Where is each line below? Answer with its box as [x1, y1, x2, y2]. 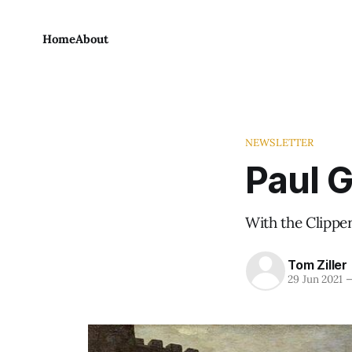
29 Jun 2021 [288, 271, 343, 286]
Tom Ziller [288, 256, 347, 273]
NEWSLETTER [245, 136, 314, 149]
